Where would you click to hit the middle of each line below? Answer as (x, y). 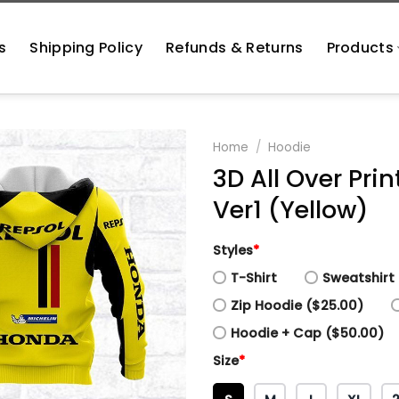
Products (360, 48)
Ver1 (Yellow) (291, 209)
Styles (233, 250)
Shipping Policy (86, 48)
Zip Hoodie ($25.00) (297, 305)
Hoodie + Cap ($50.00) (307, 333)
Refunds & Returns (235, 48)
